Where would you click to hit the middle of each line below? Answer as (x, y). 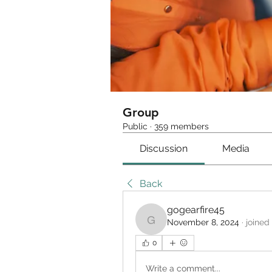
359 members (182, 126)
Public (135, 126)
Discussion (164, 148)
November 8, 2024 (203, 222)
